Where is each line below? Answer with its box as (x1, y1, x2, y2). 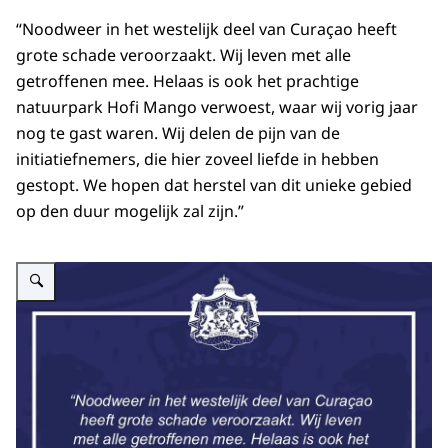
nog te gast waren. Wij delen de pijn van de (16, 122, 340, 145)
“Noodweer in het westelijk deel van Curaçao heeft (16, 18, 397, 41)
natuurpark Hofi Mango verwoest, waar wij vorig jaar (16, 96, 418, 119)
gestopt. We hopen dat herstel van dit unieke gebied (16, 174, 412, 197)
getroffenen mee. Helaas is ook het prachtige (16, 70, 359, 93)
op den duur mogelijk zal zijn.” (16, 200, 244, 223)
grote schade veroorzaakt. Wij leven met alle (16, 44, 351, 67)
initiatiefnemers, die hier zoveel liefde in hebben (16, 148, 379, 171)
